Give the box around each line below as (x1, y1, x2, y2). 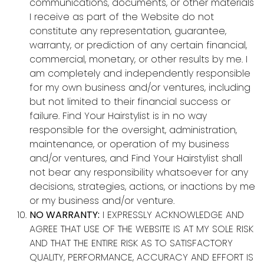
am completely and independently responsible (29, 67, 250, 81)
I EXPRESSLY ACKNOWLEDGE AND (100, 208, 244, 222)
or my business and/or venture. (29, 194, 174, 208)
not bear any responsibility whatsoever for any (29, 166, 248, 180)
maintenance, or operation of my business (29, 137, 229, 151)
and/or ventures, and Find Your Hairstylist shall (29, 151, 242, 166)
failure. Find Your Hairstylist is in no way (29, 109, 207, 123)
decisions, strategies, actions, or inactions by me (29, 180, 255, 194)
